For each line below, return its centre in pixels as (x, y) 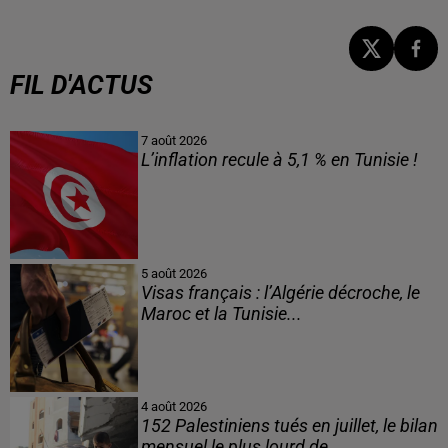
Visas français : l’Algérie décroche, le (280, 292)
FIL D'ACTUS (81, 84)
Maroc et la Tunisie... (221, 313)
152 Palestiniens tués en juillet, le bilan (289, 426)
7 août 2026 (173, 140)
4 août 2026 (173, 407)
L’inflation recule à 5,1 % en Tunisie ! (279, 159)
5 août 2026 (173, 273)
